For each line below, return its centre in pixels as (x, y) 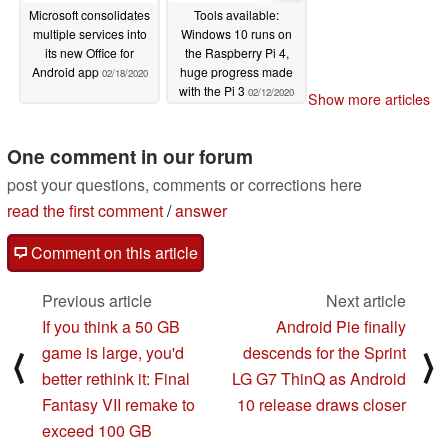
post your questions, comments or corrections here (184, 184)
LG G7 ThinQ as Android (319, 378)
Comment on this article (112, 252)
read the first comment (85, 210)
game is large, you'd (113, 352)
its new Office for (89, 52)
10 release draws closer (321, 404)
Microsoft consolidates (89, 14)
